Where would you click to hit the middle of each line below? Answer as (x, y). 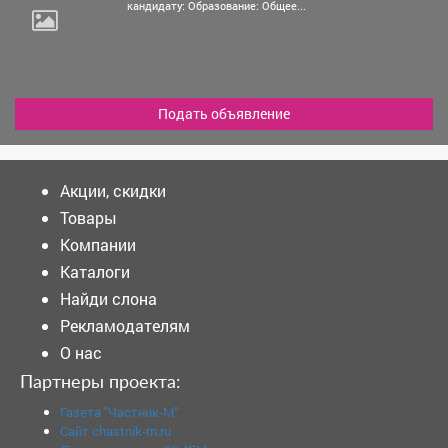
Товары (88, 217)
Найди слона (108, 298)
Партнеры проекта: (100, 382)
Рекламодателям (125, 325)
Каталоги (95, 271)
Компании (98, 244)
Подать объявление (224, 113)
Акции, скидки (113, 190)
